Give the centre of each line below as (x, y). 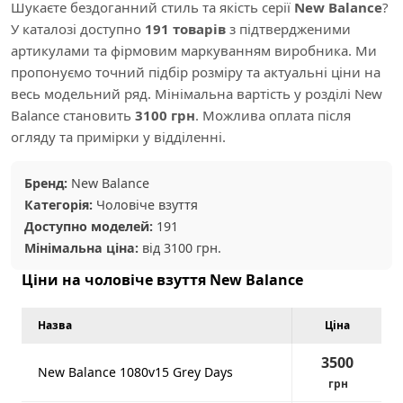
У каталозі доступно (78, 29)
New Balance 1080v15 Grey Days (135, 372)
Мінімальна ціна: (81, 248)
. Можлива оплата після (273, 115)
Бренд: (46, 183)
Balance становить (73, 115)
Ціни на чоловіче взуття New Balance (162, 280)
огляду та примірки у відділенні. (118, 137)
